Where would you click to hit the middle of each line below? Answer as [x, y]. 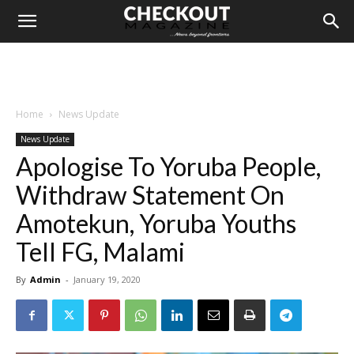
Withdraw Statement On [150, 195]
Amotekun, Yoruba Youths [156, 223]
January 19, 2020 [107, 279]
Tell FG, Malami [100, 252]
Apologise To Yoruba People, [168, 166]
